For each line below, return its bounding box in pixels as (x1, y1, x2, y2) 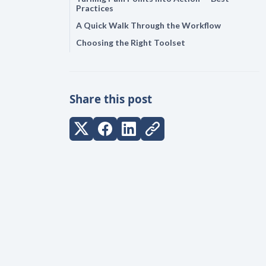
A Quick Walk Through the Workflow (76, 20, 221, 30)
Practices (76, 2, 113, 13)
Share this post (69, 91, 152, 106)
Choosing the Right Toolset (76, 37, 185, 47)
